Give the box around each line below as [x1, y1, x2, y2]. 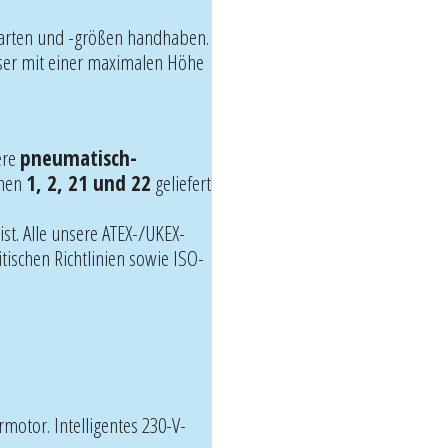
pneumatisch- [20, 143, 137, 172]
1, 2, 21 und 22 [26, 168, 151, 197]
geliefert [151, 168, 211, 197]
